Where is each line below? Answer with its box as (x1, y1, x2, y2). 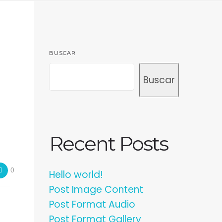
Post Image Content (49, 183, 143, 196)
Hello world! (49, 168, 103, 181)
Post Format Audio (49, 198, 135, 211)
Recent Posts (49, 131, 168, 156)
